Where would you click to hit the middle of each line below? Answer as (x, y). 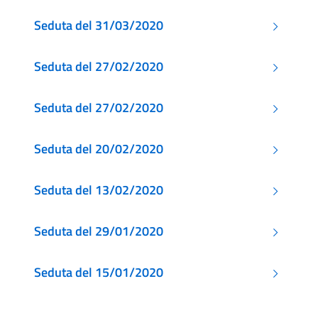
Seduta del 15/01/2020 (99, 272)
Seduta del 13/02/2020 (99, 190)
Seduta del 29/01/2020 (99, 231)
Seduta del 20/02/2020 (99, 149)
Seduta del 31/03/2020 (99, 25)
